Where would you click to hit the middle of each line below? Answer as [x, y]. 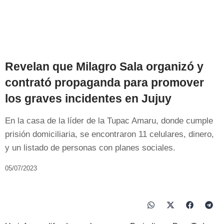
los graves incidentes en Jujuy [88, 98]
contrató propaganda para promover [104, 82]
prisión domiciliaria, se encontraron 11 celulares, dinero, [109, 134]
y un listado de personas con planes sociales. [90, 147]
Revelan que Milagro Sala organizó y [104, 66]
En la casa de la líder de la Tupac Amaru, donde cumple [109, 120]
